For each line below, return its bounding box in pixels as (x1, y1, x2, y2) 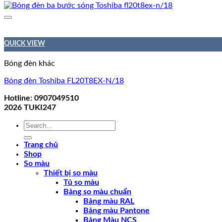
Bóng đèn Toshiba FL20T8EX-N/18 (4, 76, 124, 85)
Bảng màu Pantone (83, 206, 150, 215)
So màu (24, 159, 50, 167)
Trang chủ (24, 140, 58, 149)
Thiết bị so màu (44, 168, 98, 177)
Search (23, 120, 48, 128)
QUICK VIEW (4, 40, 45, 48)
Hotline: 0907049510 (4, 94, 79, 102)
